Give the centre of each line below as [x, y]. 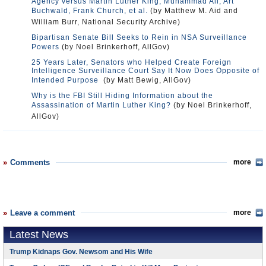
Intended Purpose [66, 80]
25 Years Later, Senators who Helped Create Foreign [132, 62]
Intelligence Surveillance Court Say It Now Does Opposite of [145, 71]
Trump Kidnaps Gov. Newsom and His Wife [81, 252]
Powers [45, 47]
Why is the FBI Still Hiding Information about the [122, 96]
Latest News [39, 235]
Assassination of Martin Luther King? [101, 105]
